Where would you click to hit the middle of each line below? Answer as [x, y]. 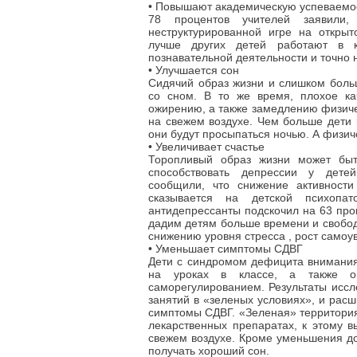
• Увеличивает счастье [206, 147]
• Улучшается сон [194, 70]
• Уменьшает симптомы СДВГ [226, 249]
